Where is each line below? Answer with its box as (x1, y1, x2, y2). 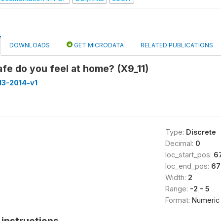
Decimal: (165, 139, 195, 147)
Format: (165, 196, 192, 204)
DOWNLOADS (9, 41, 50, 49)
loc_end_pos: (165, 162, 211, 170)
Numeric (191, 196, 220, 204)
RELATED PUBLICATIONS (141, 41, 213, 49)
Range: (165, 184, 190, 193)
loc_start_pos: (165, 150, 214, 159)
